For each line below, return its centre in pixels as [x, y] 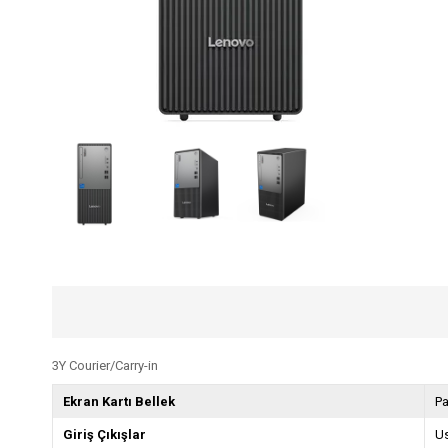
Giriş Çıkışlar [104, 434]
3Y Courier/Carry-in [105, 365]
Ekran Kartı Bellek [119, 401]
